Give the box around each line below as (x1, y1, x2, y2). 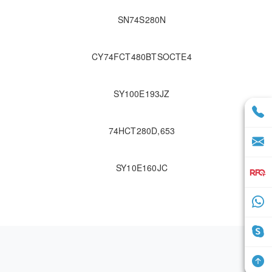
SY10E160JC (116, 161, 168, 174)
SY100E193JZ (114, 87, 170, 100)
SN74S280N (117, 13, 166, 26)
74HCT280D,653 (108, 124, 175, 137)
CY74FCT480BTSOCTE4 (92, 50, 192, 63)
